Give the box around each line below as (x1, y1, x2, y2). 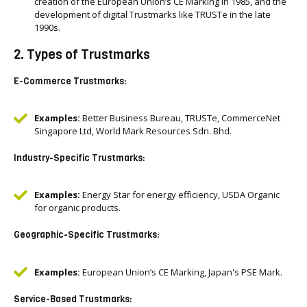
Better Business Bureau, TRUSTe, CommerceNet (80, 112, 280, 124)
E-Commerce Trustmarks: (14, 75, 127, 87)
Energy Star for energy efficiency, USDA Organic (80, 188, 280, 201)
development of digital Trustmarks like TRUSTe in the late (34, 8, 271, 21)
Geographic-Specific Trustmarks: (14, 229, 160, 241)
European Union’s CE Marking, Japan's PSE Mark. (80, 265, 282, 278)
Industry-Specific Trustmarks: (14, 152, 145, 164)
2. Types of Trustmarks (14, 46, 150, 63)
